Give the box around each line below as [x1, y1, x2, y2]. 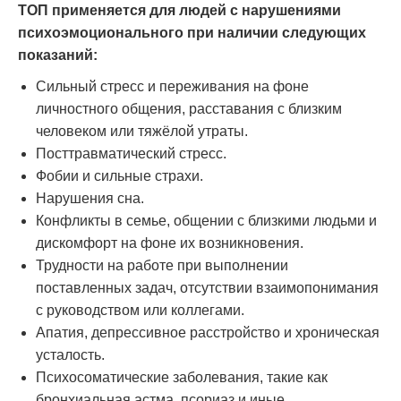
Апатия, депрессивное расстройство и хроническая [36, 324, 380, 340]
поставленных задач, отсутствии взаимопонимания [36, 279, 379, 295]
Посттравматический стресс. [36, 145, 226, 161]
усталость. [36, 346, 105, 363]
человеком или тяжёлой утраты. [36, 123, 248, 139]
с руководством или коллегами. [36, 302, 244, 318]
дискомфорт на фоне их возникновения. [36, 235, 303, 251]
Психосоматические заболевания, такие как [36, 369, 328, 385]
